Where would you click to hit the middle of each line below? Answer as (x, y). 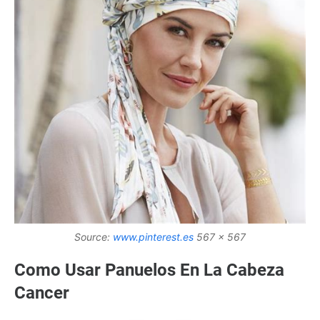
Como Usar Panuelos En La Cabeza (149, 270)
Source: (94, 236)
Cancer (42, 292)
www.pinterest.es (153, 236)
